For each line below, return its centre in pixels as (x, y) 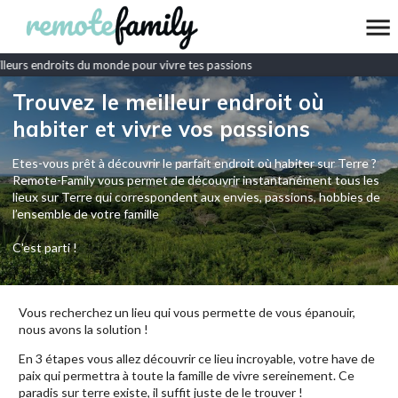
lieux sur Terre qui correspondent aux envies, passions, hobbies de (196, 197)
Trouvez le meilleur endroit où (168, 102)
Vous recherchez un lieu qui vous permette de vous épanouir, (187, 312)
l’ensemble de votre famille (86, 214)
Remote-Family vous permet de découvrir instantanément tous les (196, 180)
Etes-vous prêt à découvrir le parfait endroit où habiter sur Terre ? (195, 163)
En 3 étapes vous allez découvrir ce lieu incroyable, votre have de (197, 358)
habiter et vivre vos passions (161, 129)
